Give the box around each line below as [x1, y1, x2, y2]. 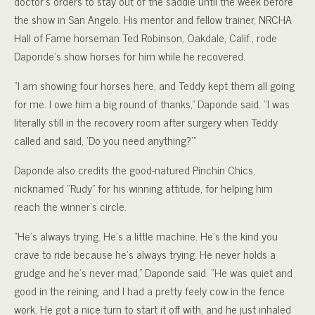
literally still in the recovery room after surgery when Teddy [14, 112, 278, 131]
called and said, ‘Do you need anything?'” [14, 131, 196, 149]
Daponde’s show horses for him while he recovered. [14, 46, 245, 65]
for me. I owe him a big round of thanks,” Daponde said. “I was [14, 94, 290, 112]
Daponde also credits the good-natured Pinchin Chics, [14, 160, 255, 179]
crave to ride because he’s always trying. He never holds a [14, 245, 276, 263]
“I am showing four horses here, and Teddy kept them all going [14, 76, 295, 94]
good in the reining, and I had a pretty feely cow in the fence [14, 281, 285, 300]
